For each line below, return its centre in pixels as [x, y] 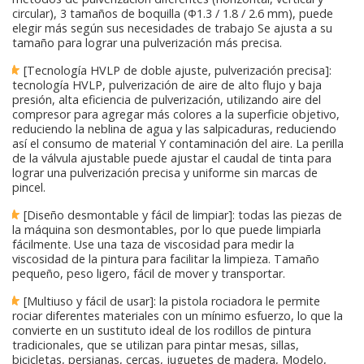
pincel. [29, 187]
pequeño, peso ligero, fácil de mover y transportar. [149, 273]
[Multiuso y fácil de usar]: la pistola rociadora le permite [171, 301]
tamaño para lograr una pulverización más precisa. [147, 42]
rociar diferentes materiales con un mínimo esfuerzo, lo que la [178, 315]
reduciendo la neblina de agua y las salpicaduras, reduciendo [174, 128]
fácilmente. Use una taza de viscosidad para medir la [153, 244]
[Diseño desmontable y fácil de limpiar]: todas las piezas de [182, 214]
